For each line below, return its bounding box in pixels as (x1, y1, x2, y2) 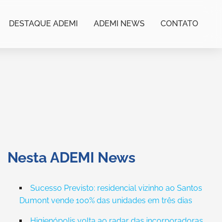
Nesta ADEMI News (7, 149, 136, 166)
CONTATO (161, 19, 198, 28)
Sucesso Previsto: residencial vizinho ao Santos (30, 183, 202, 193)
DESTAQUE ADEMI (9, 19, 78, 28)
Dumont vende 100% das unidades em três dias (19, 196, 192, 205)
